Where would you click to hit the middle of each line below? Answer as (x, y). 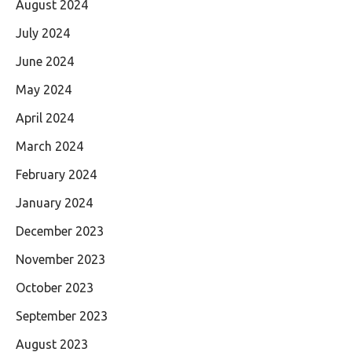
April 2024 (45, 118)
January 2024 (54, 203)
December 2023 (60, 231)
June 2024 (45, 62)
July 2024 (43, 33)
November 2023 (60, 260)
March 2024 (49, 147)
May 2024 (44, 90)
